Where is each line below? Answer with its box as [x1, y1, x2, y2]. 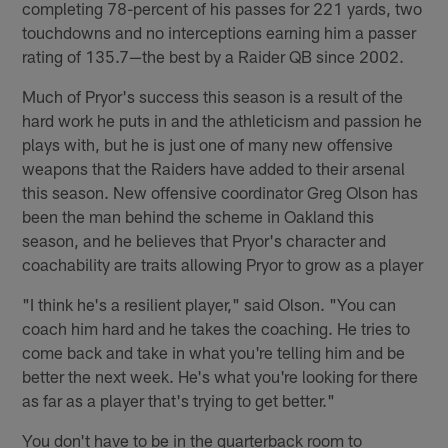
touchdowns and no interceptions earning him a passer [22, 22, 417, 43]
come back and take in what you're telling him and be [22, 342, 406, 363]
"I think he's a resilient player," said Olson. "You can [22, 294, 397, 315]
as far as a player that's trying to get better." [22, 390, 336, 411]
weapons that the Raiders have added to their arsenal [22, 158, 406, 179]
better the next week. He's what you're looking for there [22, 366, 419, 387]
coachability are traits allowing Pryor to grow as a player [22, 254, 424, 275]
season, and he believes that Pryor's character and [22, 230, 387, 251]
